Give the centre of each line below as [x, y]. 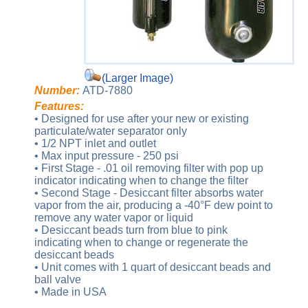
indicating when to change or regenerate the [141, 242]
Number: [57, 90]
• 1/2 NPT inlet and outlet [95, 143]
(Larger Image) [137, 78]
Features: [59, 106]
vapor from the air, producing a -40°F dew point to [154, 205]
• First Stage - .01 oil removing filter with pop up [149, 168]
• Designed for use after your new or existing [142, 119]
